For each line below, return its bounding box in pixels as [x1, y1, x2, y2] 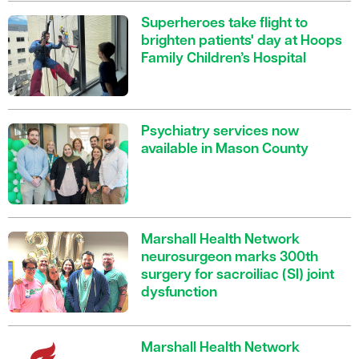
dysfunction [141, 286, 217, 301]
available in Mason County [141, 143, 309, 157]
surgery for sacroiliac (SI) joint [141, 268, 334, 283]
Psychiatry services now [141, 125, 299, 139]
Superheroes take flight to [141, 17, 308, 31]
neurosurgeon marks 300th [141, 251, 318, 265]
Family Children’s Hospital [141, 52, 306, 67]
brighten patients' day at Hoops [141, 34, 342, 49]
